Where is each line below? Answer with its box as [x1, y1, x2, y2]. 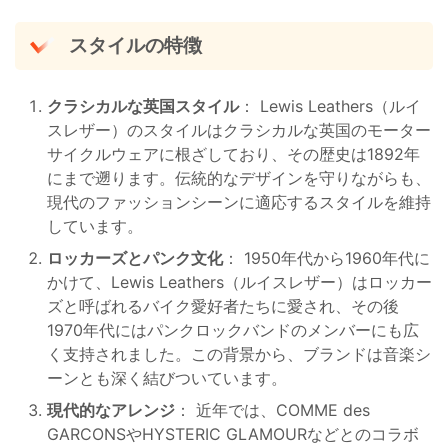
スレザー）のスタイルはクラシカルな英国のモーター [47, 119, 431, 140]
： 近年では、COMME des [175, 399, 370, 420]
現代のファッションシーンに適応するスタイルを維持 [47, 191, 431, 212]
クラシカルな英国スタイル [47, 95, 239, 116]
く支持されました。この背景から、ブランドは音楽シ [47, 343, 431, 364]
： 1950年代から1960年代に [223, 247, 430, 268]
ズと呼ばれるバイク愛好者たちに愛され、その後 [47, 295, 399, 316]
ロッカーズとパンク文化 [47, 247, 223, 268]
